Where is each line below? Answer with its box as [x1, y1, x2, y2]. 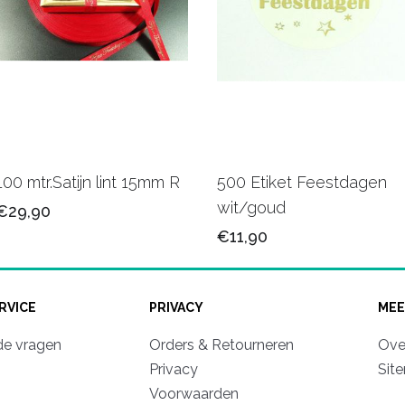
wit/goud [217, 197, 286, 217]
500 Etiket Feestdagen [217, 172, 387, 192]
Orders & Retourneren [148, 335, 294, 353]
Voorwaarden [148, 384, 239, 402]
